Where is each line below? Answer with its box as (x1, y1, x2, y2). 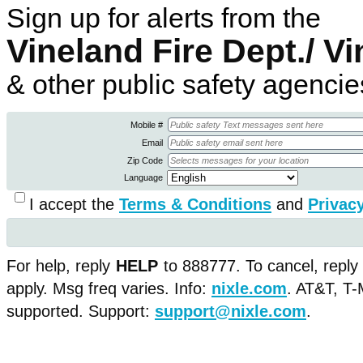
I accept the (29, 195, 119, 213)
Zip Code (127, 156, 165, 165)
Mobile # (130, 120, 165, 130)
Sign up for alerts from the (6, 2, 321, 33)
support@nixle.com (155, 302, 306, 320)
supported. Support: (6, 302, 155, 320)
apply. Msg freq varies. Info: (6, 280, 211, 297)
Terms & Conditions (119, 195, 271, 213)
